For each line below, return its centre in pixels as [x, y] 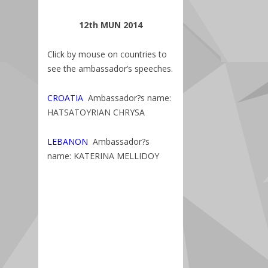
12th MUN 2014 [110, 25]
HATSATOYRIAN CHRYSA [96, 112]
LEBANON [68, 141]
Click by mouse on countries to [107, 54]
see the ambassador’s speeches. [110, 68]
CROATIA [68, 98]
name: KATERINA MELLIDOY [103, 156]
